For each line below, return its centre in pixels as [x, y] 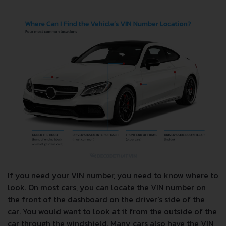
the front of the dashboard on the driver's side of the [106, 199]
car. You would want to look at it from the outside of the [112, 211]
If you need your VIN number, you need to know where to [113, 175]
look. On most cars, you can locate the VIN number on [107, 187]
